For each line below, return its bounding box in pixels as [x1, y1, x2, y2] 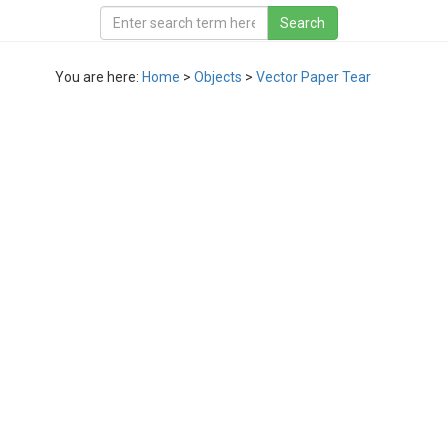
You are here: [55, 69, 142, 85]
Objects [194, 69, 242, 85]
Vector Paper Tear [256, 69, 371, 85]
